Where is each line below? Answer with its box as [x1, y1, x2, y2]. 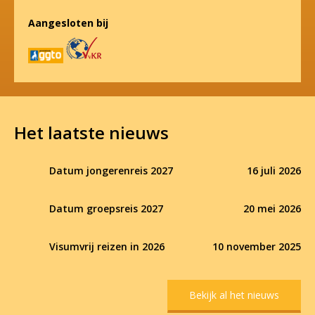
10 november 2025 [212, 240, 301, 253]
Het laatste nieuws [14, 121, 169, 144]
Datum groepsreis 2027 [49, 202, 163, 215]
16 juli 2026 [247, 164, 301, 177]
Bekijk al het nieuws [189, 288, 279, 302]
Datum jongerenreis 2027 [49, 164, 173, 177]
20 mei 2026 [243, 202, 301, 215]
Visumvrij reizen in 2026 [49, 240, 165, 253]
